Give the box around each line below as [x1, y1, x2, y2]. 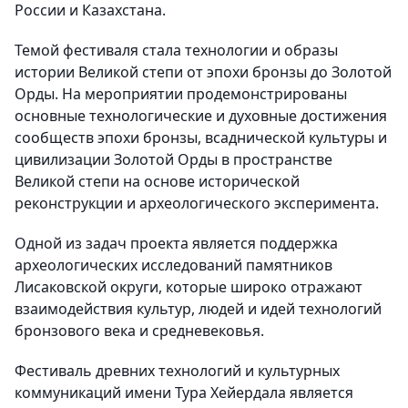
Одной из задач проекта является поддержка [15, 233, 338, 254]
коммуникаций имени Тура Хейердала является [15, 382, 353, 403]
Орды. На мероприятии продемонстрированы [15, 84, 347, 105]
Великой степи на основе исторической [15, 171, 300, 192]
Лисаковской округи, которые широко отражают [15, 277, 362, 298]
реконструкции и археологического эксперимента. [15, 193, 379, 214]
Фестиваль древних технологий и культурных [15, 361, 340, 382]
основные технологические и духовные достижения [15, 106, 387, 127]
